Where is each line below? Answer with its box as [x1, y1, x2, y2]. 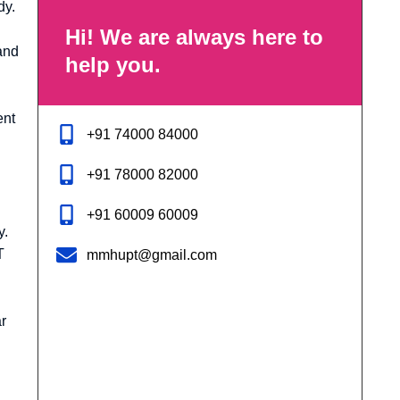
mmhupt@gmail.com [86, 246, 217, 262]
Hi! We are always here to [65, 24, 323, 49]
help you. [65, 52, 161, 77]
